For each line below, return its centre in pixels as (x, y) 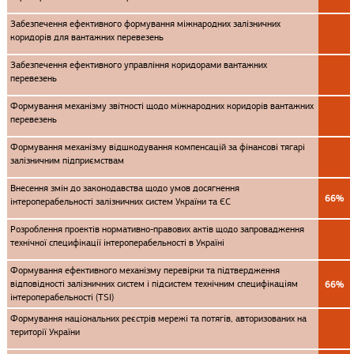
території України (45, 332)
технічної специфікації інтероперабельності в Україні (117, 243)
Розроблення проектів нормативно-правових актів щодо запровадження (157, 229)
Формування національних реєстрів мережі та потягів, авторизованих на (158, 318)
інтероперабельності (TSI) (62, 297)
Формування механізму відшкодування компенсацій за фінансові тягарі (158, 147)
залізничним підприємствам (67, 160)
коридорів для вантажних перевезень (87, 37)
